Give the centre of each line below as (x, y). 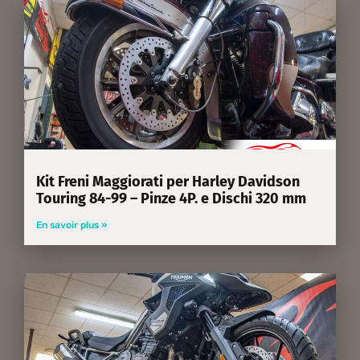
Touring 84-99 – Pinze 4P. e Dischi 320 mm (171, 198)
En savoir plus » (72, 225)
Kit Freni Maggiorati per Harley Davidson (168, 181)
